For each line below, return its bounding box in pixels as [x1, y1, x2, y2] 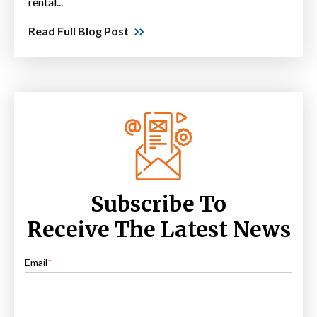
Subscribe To [91, 190, 226, 217]
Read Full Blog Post [28, 24, 129, 38]
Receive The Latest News [26, 215, 291, 243]
